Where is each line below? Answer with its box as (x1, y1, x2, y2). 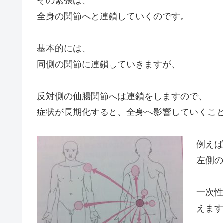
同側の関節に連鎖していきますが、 (37, 59, 180, 70)
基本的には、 (37, 43, 91, 54)
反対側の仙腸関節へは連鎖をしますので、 (37, 91, 207, 102)
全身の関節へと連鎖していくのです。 (37, 11, 189, 21)
